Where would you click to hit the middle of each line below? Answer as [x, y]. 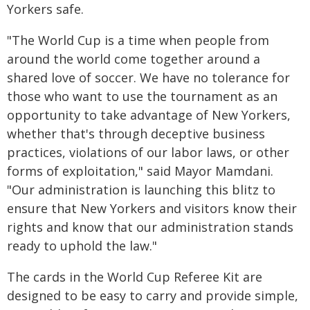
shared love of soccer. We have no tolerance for [148, 77]
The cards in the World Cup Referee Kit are [135, 277]
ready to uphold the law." [82, 246]
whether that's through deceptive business [136, 134]
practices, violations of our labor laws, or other [148, 152]
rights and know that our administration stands [150, 227]
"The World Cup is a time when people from [138, 40]
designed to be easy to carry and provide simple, [153, 295]
